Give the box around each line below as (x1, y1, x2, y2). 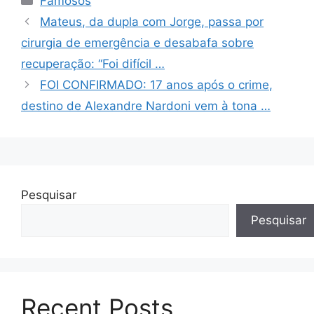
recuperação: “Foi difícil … (21, 57, 165, 71)
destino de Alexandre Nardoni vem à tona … (21, 99, 271, 114)
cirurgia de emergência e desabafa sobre (21, 36, 254, 50)
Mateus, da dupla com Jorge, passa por (40, 15, 264, 29)
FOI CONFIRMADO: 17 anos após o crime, (40, 78, 273, 93)
